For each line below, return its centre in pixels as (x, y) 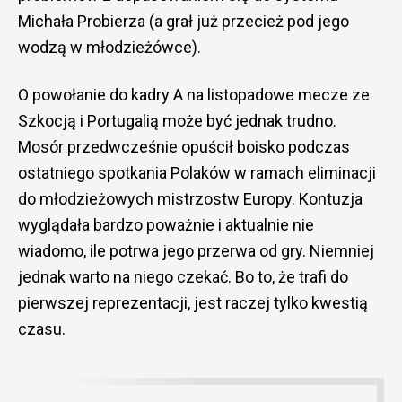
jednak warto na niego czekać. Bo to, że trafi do (183, 276)
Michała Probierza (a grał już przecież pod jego (184, 21)
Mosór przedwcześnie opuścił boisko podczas (184, 146)
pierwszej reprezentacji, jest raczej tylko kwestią (193, 302)
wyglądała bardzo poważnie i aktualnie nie (166, 224)
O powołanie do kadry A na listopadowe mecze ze (194, 94)
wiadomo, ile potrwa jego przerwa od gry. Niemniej (196, 250)
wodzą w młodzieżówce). (109, 47)
